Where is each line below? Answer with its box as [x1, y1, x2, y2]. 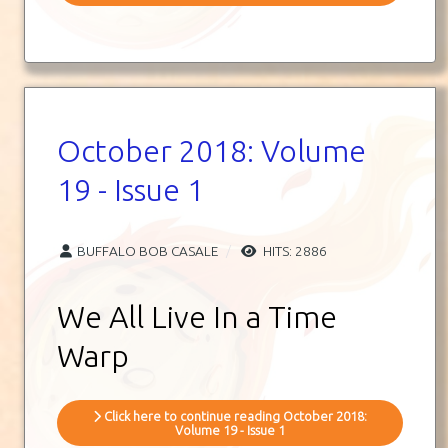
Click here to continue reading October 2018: [101, 409, 367, 424]
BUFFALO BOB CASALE [77, 243, 218, 260]
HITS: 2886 [260, 243, 327, 260]
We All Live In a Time [57, 300, 337, 335]
